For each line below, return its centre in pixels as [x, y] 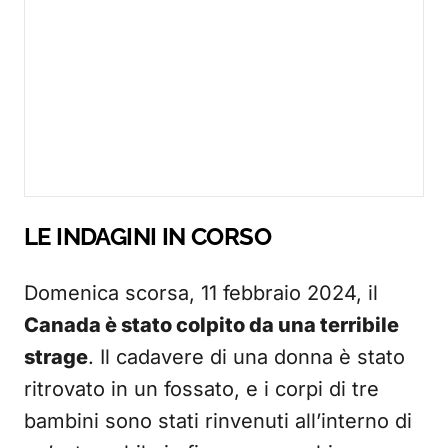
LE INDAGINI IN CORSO [147, 237]
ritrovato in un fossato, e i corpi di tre [201, 389]
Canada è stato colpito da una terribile [211, 325]
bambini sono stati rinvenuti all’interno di [218, 421]
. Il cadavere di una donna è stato [246, 357]
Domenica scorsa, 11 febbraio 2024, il [201, 293]
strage [56, 357]
